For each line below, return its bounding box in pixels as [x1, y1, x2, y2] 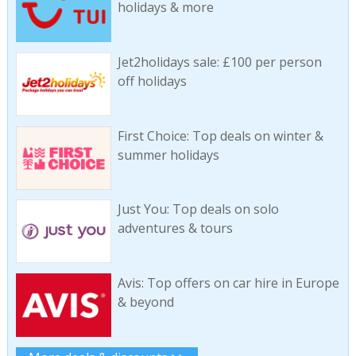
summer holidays [117, 145, 219, 164]
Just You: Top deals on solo [117, 200, 279, 219]
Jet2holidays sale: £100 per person [117, 52, 322, 71]
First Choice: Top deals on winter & [117, 126, 323, 145]
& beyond [117, 293, 174, 311]
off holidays [117, 72, 187, 90]
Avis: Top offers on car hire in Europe [117, 274, 339, 292]
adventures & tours [117, 219, 233, 238]
